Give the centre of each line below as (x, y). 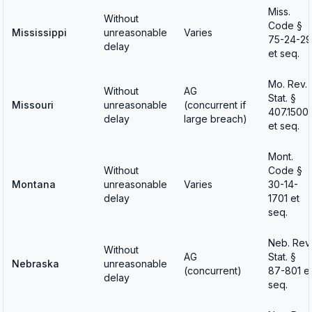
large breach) (216, 119)
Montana (34, 184)
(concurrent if (215, 105)
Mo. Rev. (288, 84)
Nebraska (36, 264)
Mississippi (39, 32)
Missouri (33, 105)
